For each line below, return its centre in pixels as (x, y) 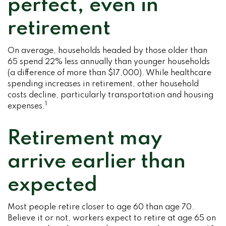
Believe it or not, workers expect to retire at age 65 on (112, 218)
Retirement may (85, 139)
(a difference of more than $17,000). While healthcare (109, 73)
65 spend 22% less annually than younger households (109, 62)
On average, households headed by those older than (107, 51)
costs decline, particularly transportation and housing (110, 95)
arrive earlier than (97, 162)
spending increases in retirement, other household (103, 84)
